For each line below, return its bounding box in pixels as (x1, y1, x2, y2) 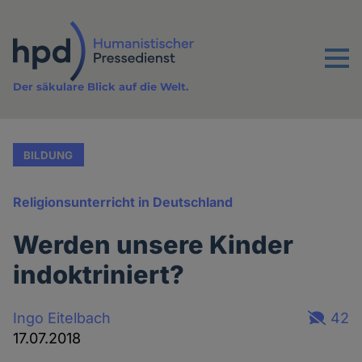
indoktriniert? (13, 259, 185, 290)
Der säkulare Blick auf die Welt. (13, 80, 189, 94)
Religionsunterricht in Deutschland (13, 194, 234, 211)
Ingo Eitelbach (13, 309, 112, 326)
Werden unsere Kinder (13, 229, 294, 260)
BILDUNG (23, 148, 74, 162)
